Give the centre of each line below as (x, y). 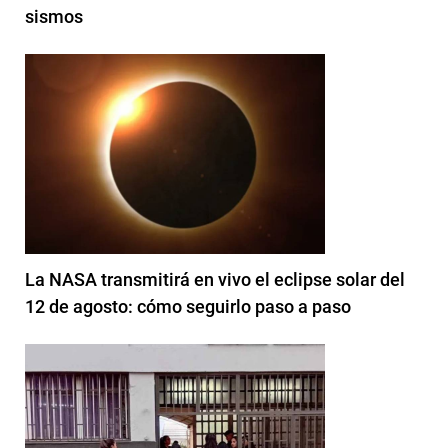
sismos (54, 16)
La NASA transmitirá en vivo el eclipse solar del (215, 279)
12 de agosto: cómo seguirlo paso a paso (188, 306)
